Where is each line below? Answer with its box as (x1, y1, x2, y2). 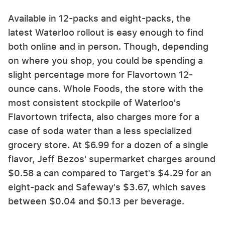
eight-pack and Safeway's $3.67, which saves (8, 182, 206, 193)
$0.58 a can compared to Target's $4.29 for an (8, 168, 211, 179)
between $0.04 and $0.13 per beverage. (8, 196, 184, 207)
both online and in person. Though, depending (8, 41, 208, 52)
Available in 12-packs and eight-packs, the (8, 13, 191, 24)
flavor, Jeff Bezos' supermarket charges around (8, 154, 215, 165)
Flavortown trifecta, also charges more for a (8, 111, 199, 123)
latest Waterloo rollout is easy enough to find (8, 27, 203, 38)
